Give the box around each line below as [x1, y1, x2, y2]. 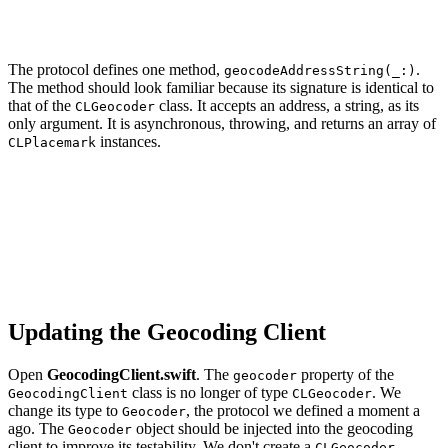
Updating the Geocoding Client [8, 319, 326, 346]
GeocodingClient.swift [47, 366, 196, 384]
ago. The [8, 420, 68, 438]
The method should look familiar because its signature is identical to [8, 78, 434, 96]
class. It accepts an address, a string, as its [155, 96, 419, 114]
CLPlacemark [8, 134, 96, 150]
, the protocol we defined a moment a [186, 402, 420, 420]
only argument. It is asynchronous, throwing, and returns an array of [8, 114, 436, 132]
